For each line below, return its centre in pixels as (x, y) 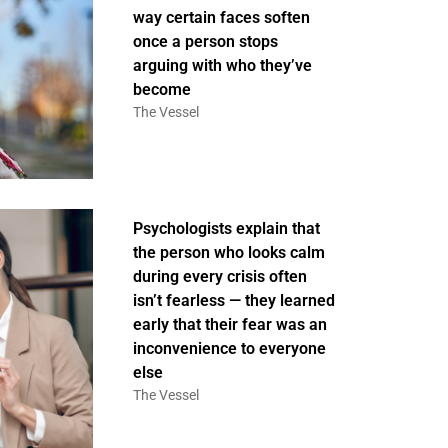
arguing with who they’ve (222, 65)
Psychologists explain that (226, 228)
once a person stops (205, 41)
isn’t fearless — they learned (233, 300)
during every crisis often (219, 276)
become (161, 89)
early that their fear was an (229, 324)
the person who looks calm (228, 252)
